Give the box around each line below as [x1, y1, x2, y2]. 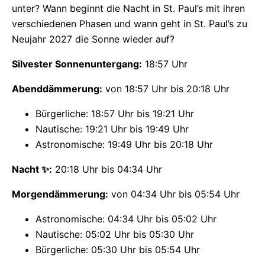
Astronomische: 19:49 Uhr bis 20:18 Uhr [35, 138, 213, 151]
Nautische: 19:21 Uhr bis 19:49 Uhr [35, 123, 189, 135]
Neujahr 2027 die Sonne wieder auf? [12, 33, 174, 46]
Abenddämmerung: [12, 83, 102, 95]
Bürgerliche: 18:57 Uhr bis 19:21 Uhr [35, 108, 194, 120]
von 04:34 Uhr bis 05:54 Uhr [108, 188, 240, 201]
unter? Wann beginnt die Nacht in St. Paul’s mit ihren [12, 2, 245, 15]
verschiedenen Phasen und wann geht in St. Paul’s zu [12, 18, 247, 30]
